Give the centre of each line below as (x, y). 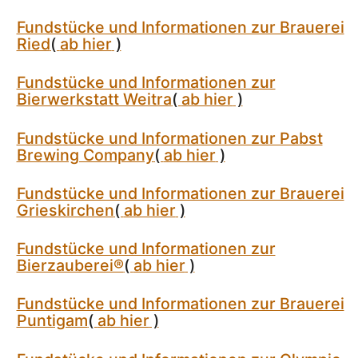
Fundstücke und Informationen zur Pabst (169, 138)
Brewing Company (85, 155)
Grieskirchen (65, 210)
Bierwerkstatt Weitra (94, 99)
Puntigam (52, 321)
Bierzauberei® (70, 266)
